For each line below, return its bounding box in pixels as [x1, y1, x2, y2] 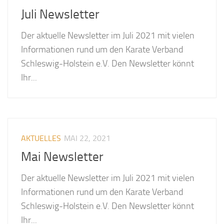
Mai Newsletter [21, 149, 104, 164]
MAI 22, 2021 [64, 133, 111, 143]
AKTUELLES [21, 133, 61, 143]
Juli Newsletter [21, 6, 100, 21]
